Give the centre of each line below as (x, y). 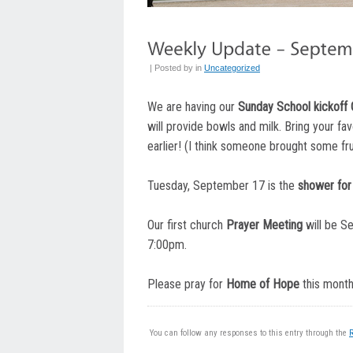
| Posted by (173, 67)
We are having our (193, 106)
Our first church (187, 225)
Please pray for (187, 284)
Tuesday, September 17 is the (223, 185)
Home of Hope (263, 284)
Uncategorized (232, 67)
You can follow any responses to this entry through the (249, 333)
